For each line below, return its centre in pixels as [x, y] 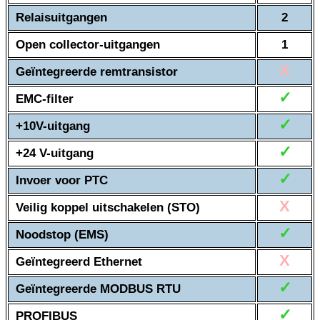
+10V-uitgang [53, 126]
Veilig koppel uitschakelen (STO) [108, 208]
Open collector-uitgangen [88, 45]
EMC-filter [45, 99]
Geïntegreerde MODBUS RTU [98, 289]
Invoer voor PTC [62, 181]
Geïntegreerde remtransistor [97, 72]
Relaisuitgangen [61, 18]
